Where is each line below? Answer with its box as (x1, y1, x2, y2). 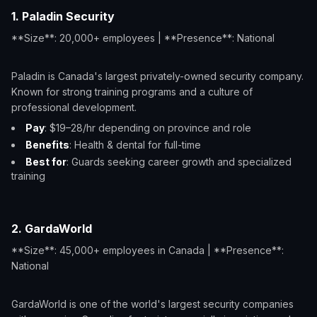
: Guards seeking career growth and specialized (67, 156, 292, 168)
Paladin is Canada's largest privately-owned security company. (11, 70, 304, 82)
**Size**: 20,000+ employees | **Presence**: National (11, 32, 275, 44)
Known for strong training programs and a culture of (11, 86, 253, 98)
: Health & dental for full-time (69, 139, 201, 151)
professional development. (11, 101, 137, 113)
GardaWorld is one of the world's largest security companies (11, 298, 294, 310)
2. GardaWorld (11, 221, 92, 236)
